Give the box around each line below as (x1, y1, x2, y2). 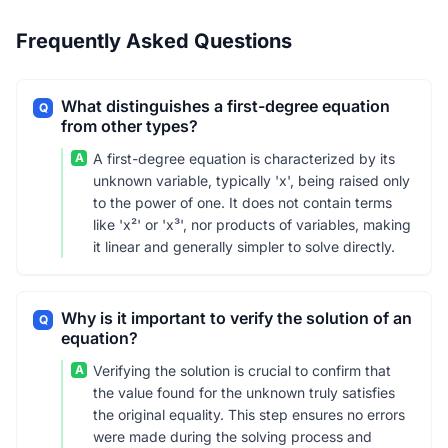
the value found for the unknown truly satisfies (93, 384, 395, 401)
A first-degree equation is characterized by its (93, 150, 395, 167)
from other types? (61, 116, 198, 136)
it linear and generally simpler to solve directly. (93, 238, 395, 255)
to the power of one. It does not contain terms (93, 194, 392, 211)
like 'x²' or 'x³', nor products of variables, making (93, 216, 411, 233)
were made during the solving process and (93, 428, 372, 445)
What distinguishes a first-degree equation (61, 96, 390, 116)
